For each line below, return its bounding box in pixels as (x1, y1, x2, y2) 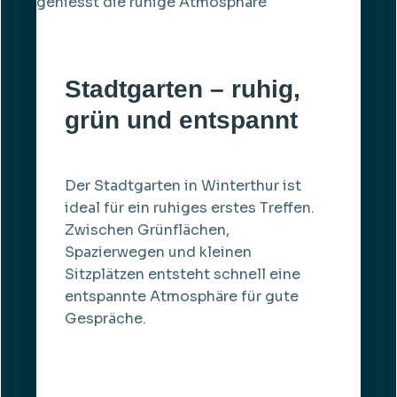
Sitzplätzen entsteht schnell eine (64, 264, 300, 284)
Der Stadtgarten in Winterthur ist (64, 175, 301, 195)
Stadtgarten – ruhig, (64, 74, 300, 103)
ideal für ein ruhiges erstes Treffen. (64, 198, 315, 217)
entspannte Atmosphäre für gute (64, 286, 299, 306)
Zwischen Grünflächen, (64, 220, 230, 239)
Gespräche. (64, 308, 146, 328)
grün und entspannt (64, 105, 298, 134)
